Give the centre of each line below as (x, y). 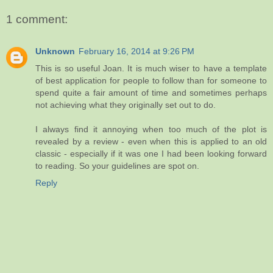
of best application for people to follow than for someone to (151, 80)
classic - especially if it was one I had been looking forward (151, 153)
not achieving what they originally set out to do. (126, 105)
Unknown (55, 51)
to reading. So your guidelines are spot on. (117, 165)
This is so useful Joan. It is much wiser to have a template (151, 68)
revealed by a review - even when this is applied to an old (151, 141)
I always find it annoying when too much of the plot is (151, 129)
